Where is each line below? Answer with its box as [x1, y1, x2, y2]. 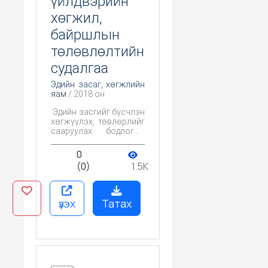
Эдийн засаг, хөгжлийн [51, 79, 145, 89]
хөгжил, [51, 9, 102, 26]
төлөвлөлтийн [51, 42, 144, 60]
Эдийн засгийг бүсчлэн [51, 106, 145, 117]
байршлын [51, 26, 120, 43]
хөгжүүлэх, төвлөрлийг [51, 116, 145, 126]
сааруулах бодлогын [51, 126, 145, 136]
